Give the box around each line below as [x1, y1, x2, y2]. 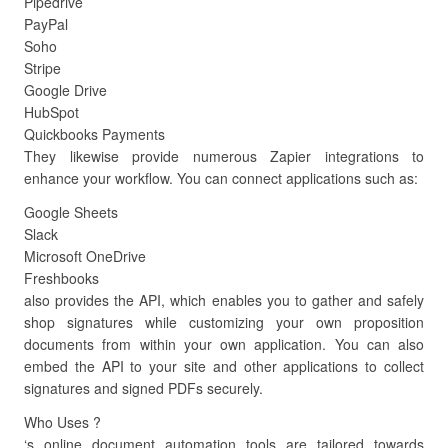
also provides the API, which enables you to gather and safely [24, 290, 424, 310]
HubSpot [24, 102, 79, 122]
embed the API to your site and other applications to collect [24, 356, 424, 376]
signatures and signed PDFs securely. [24, 378, 263, 398]
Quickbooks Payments [24, 124, 165, 144]
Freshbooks [24, 268, 99, 288]
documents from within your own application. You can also [24, 334, 424, 354]
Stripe [24, 58, 61, 78]
